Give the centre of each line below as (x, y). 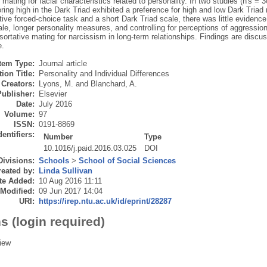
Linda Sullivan (65, 171)
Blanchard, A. (114, 84)
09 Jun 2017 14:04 (70, 191)
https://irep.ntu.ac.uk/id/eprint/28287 (105, 201)
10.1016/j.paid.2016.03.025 (90, 148)
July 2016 (55, 104)
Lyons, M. (56, 84)
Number (58, 137)
